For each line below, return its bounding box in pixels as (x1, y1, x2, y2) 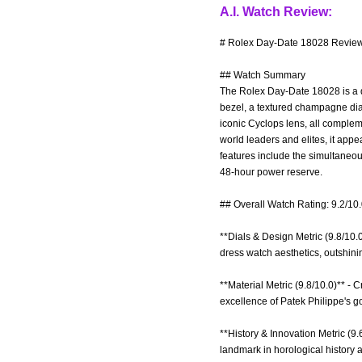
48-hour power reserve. (220, 166, 322, 178)
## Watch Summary (220, 69, 305, 81)
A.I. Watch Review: (220, 5, 332, 19)
